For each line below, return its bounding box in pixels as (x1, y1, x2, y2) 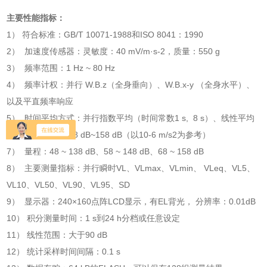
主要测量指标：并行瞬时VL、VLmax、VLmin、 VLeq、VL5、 (24, 163, 256, 173)
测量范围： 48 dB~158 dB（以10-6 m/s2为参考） (24, 130, 211, 140)
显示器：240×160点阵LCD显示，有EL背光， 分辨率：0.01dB (24, 197, 256, 207)
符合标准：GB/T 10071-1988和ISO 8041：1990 (22, 30, 209, 40)
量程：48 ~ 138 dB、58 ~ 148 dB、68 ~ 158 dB (24, 147, 204, 157)
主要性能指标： (7, 13, 66, 23)
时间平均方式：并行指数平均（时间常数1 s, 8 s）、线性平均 (24, 113, 255, 123)
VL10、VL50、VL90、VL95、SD (7, 180, 131, 190)
